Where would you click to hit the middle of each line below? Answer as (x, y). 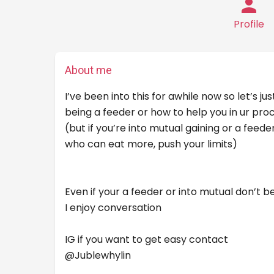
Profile (249, 24)
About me (88, 70)
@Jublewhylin (98, 255)
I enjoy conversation (113, 208)
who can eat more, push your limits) (151, 144)
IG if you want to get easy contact (146, 239)
